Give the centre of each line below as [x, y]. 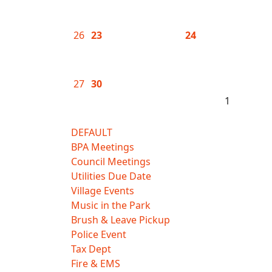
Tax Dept [91, 249]
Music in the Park [111, 205]
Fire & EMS [96, 263]
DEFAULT [92, 132]
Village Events [103, 191]
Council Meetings [111, 161]
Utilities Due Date [111, 176]
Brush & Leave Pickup [121, 220]
